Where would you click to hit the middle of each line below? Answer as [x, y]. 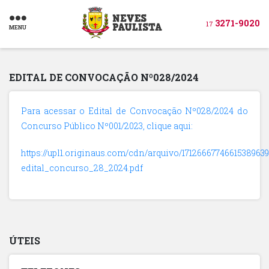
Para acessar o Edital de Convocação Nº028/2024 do [134, 111]
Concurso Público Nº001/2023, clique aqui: [107, 126]
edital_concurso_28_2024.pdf [82, 168]
